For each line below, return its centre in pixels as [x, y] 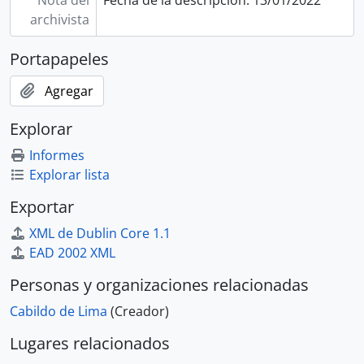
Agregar [69, 91]
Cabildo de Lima [58, 311]
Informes [57, 155]
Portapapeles [59, 58]
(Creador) [140, 311]
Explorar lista [69, 174]
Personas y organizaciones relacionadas [159, 284]
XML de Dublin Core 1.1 [100, 233]
